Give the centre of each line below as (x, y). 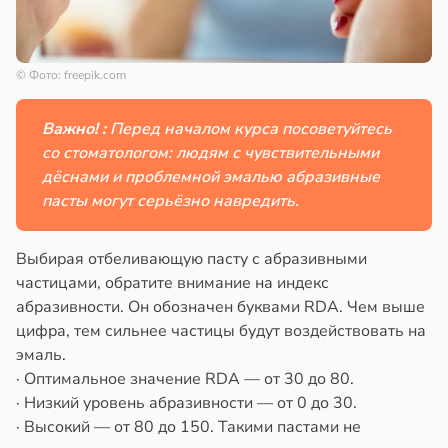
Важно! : (76, 129)
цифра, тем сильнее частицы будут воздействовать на (221, 331)
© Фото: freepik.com (71, 75)
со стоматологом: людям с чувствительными (210, 153)
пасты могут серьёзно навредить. (170, 201)
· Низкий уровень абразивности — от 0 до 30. (186, 403)
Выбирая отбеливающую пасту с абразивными (191, 259)
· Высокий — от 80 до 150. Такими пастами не (188, 427)
